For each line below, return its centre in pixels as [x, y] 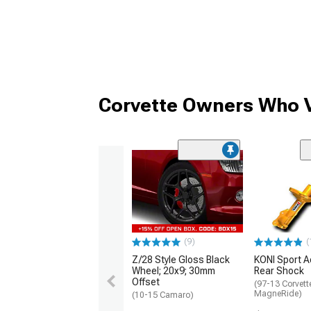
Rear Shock [279, 271]
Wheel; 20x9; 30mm [174, 271]
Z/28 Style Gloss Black [181, 260]
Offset [146, 282]
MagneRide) [278, 294]
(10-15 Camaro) [163, 295]
